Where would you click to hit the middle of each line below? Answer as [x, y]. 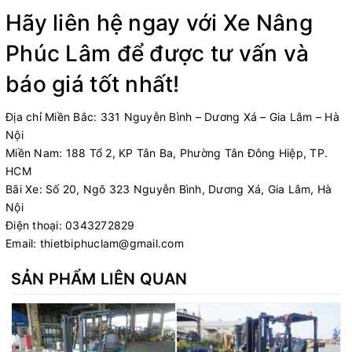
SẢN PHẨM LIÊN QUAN [99, 279]
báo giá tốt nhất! [93, 84]
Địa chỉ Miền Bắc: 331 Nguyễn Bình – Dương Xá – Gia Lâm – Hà [172, 116]
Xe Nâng [268, 22]
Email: [23, 243]
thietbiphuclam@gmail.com [112, 243]
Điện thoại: [35, 225]
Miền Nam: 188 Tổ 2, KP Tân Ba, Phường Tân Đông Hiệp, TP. [167, 152]
